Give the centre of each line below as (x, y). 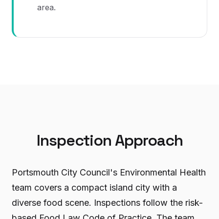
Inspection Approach (109, 140)
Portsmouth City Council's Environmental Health (109, 172)
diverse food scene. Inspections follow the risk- (107, 203)
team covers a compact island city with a (94, 187)
